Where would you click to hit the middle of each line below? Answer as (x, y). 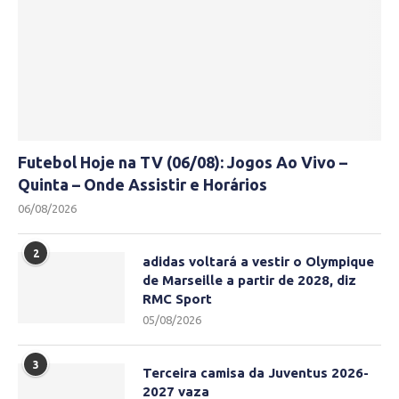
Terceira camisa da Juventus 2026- (256, 373)
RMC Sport (177, 299)
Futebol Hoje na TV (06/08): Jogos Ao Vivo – (183, 163)
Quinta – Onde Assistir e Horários (142, 185)
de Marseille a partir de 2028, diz (249, 281)
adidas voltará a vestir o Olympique (258, 262)
